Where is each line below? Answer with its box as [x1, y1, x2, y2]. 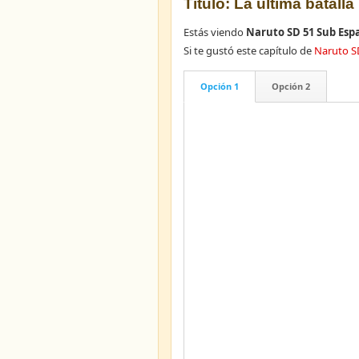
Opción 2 [272, 80, 310, 92]
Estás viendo [184, 25, 246, 39]
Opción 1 [200, 80, 239, 92]
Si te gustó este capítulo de [184, 43, 314, 58]
